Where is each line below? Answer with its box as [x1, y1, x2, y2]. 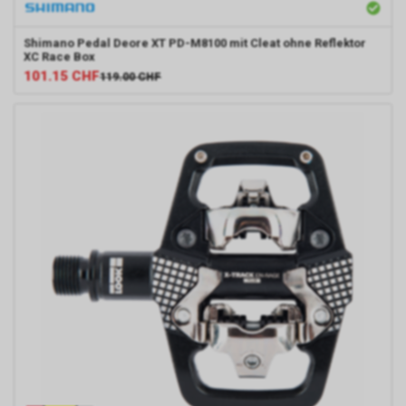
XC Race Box [24, 50, 95, 64]
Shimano [24, 36, 74, 51]
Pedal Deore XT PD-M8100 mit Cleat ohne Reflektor [77, 36, 366, 51]
